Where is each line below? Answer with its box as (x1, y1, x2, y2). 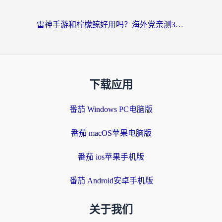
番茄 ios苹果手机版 (78, 153, 144, 161)
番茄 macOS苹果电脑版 (70, 129, 152, 137)
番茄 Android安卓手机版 (69, 176, 153, 185)
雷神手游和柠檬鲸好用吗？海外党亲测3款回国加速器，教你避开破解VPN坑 (175, 20, 183, 29)
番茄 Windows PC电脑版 (69, 105, 153, 113)
